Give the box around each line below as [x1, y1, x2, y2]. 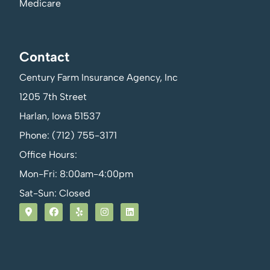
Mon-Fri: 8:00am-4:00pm [19, 168, 133, 180]
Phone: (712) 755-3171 [19, 129, 117, 141]
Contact [19, 48, 69, 65]
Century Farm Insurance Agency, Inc [19, 71, 178, 83]
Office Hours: [19, 148, 77, 160]
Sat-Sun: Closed [19, 187, 90, 199]
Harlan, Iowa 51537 [19, 110, 101, 122]
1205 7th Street [19, 90, 87, 102]
